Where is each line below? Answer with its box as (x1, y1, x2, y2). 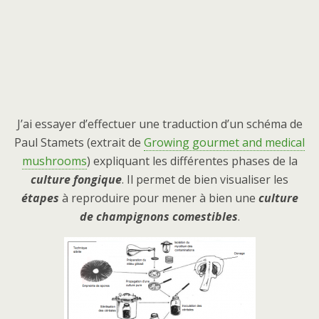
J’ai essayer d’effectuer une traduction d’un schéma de (16, 116, 303, 132)
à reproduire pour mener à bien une (58, 190, 258, 206)
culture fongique (31, 172, 122, 188)
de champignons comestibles (79, 209, 238, 225)
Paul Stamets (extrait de (14, 135, 144, 151)
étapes (21, 190, 59, 206)
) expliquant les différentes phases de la (86, 153, 298, 169)
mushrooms (21, 153, 87, 169)
